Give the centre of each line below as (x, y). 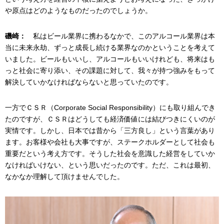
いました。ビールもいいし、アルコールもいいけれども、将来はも (110, 59)
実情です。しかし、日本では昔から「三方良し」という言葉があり (110, 131)
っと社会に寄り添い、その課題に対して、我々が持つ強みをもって (110, 71)
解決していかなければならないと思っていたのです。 (89, 82)
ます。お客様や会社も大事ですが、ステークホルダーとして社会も (110, 142)
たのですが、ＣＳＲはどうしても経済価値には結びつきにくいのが (110, 119)
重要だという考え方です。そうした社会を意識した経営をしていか (110, 154)
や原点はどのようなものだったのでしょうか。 (78, 11)
